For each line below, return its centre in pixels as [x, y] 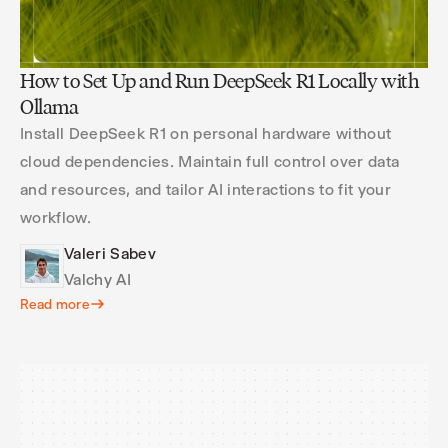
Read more [54, 304]
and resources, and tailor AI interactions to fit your [205, 189]
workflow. [55, 217]
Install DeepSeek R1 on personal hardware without [206, 133]
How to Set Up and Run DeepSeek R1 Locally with [220, 81]
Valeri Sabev [110, 253]
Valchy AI [97, 279]
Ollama [49, 107]
